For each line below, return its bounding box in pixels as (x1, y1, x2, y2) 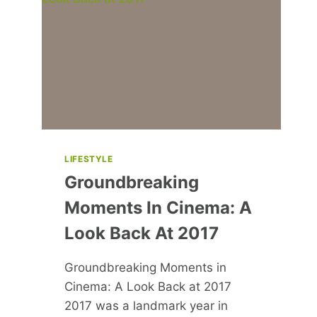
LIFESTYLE (64, 154, 113, 165)
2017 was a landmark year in (64, 299, 229, 313)
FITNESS (125, 5, 169, 17)
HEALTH (125, 35, 166, 47)
